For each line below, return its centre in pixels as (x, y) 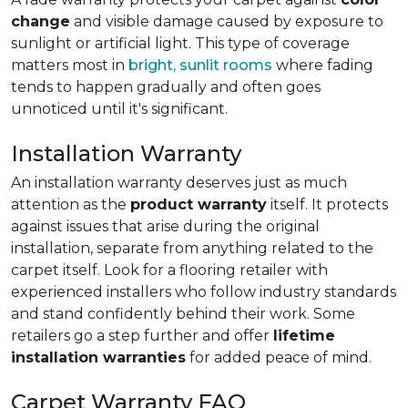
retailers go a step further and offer (142, 336)
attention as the (71, 204)
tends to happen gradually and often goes (166, 87)
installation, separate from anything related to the (192, 248)
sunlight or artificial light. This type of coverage (180, 43)
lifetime (304, 336)
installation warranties (98, 357)
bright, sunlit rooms (200, 65)
